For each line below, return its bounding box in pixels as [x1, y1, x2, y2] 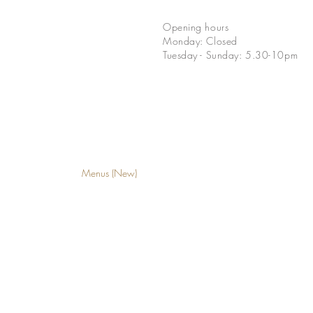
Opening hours [163, 20, 229, 34]
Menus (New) [81, 166, 137, 180]
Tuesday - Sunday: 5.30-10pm [163, 48, 298, 61]
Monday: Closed [163, 34, 238, 48]
